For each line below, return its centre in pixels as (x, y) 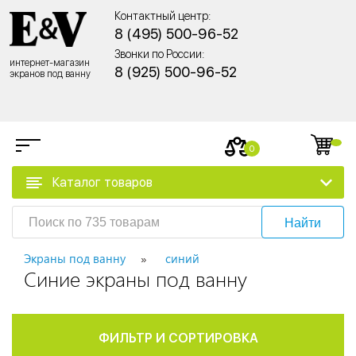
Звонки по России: (159, 54)
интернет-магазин (50, 62)
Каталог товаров (103, 182)
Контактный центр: (163, 16)
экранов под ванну (50, 74)
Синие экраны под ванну (135, 279)
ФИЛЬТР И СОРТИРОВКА (178, 339)
